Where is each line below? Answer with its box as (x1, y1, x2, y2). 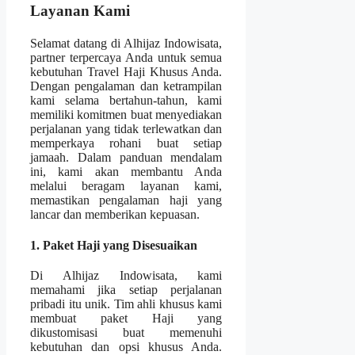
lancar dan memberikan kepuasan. (30, 207, 200, 221)
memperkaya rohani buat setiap (30, 136, 223, 150)
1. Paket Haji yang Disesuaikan (30, 239, 197, 253)
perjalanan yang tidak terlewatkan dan (30, 121, 223, 136)
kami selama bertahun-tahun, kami (30, 93, 223, 107)
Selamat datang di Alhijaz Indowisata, (30, 36, 223, 50)
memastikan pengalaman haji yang (30, 193, 223, 207)
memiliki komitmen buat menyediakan (30, 107, 223, 121)
